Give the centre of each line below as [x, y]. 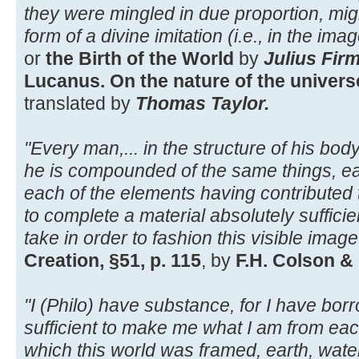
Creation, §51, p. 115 [113, 260]
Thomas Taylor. [202, 103]
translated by [80, 103]
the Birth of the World [140, 58]
